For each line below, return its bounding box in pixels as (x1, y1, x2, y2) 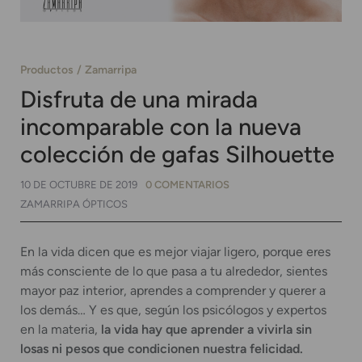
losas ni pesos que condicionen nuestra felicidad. (20, 341, 303, 357)
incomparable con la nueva (20, 113, 301, 141)
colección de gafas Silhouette (20, 141, 335, 169)
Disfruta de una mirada (20, 86, 258, 114)
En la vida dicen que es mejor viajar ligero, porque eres (20, 244, 330, 260)
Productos (20, 62, 74, 78)
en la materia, (20, 322, 101, 338)
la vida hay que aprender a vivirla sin (101, 322, 312, 338)
